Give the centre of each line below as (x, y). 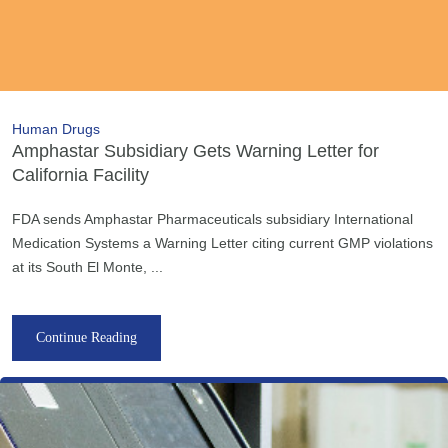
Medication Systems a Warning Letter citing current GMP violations (222, 242)
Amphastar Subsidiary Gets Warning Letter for (195, 150)
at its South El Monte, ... (87, 266)
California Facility (80, 174)
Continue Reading (86, 337)
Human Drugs (56, 128)
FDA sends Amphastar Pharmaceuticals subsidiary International (212, 218)
